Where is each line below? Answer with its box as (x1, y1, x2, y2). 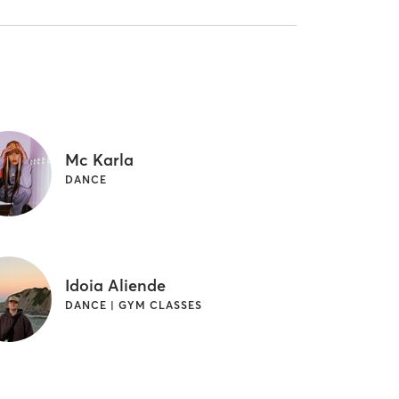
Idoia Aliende (64, 275, 166, 297)
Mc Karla (64, 150, 134, 171)
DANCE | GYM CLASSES (64, 298, 202, 313)
